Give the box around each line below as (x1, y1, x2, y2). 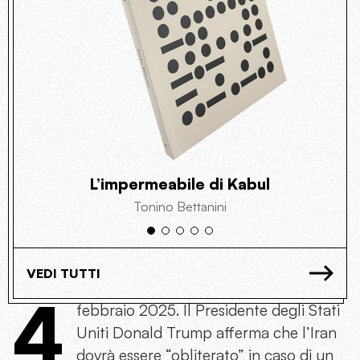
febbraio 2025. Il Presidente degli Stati (76, 301, 340, 320)
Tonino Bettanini (133, 198, 227, 215)
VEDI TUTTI (27, 265, 100, 281)
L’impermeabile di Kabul (90, 174, 270, 194)
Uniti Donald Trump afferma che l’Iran (76, 323, 337, 342)
